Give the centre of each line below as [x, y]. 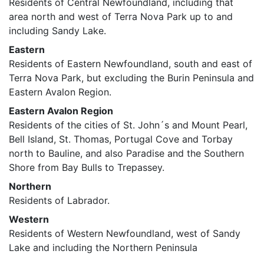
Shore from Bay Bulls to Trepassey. [87, 167]
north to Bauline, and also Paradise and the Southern [126, 153]
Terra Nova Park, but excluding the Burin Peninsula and [131, 78]
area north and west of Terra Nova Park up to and [121, 16]
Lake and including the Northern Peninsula [103, 247]
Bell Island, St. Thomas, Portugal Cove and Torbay [121, 139]
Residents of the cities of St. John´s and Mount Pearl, [128, 125]
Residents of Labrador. [59, 200]
